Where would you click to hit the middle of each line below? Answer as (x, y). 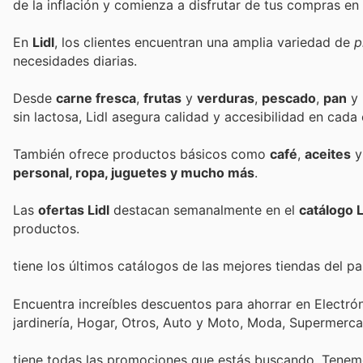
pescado (289, 98)
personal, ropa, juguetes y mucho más (134, 173)
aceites (328, 154)
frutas (162, 98)
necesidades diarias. (75, 60)
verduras (226, 98)
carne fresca (96, 98)
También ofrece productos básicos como (141, 154)
